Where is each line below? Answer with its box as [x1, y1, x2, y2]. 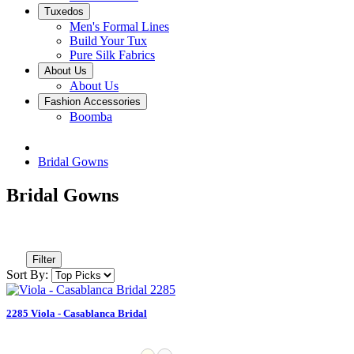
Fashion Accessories [44, 96, 141, 107]
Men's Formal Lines [70, 20, 169, 33]
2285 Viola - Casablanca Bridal [6, 307, 147, 319]
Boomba [70, 110, 112, 123]
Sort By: [6, 267, 48, 281]
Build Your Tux [70, 34, 147, 47]
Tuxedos [44, 6, 84, 17]
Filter [32, 253, 55, 265]
